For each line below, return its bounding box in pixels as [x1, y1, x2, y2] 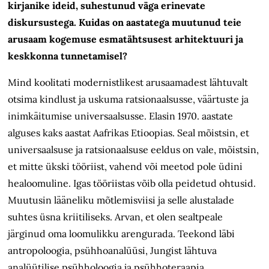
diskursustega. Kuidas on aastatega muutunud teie [8, 16, 242, 29]
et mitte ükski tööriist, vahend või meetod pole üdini [8, 160, 243, 173]
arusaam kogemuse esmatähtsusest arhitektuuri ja [8, 33, 244, 46]
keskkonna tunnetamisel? [8, 50, 128, 62]
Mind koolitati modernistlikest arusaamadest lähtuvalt [8, 76, 249, 89]
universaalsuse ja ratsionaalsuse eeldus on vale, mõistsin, [8, 144, 259, 156]
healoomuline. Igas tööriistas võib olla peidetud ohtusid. [8, 177, 256, 190]
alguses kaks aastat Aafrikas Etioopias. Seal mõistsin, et [8, 127, 250, 139]
